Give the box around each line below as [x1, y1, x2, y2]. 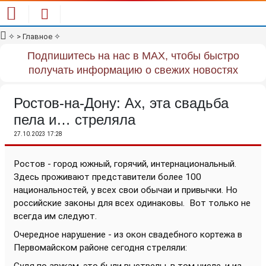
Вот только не [189, 198, 251, 208]
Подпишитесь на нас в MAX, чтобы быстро [27, 50, 239, 62]
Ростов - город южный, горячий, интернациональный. [14, 159, 236, 169]
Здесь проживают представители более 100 [14, 172, 201, 182]
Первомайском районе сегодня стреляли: [14, 242, 187, 253]
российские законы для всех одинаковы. [14, 198, 189, 208]
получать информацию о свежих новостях [28, 64, 238, 76]
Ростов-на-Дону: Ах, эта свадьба [14, 95, 229, 111]
